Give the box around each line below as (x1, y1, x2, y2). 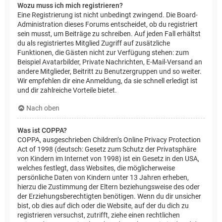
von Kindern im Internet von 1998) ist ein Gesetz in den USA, (17, 155, 199, 163)
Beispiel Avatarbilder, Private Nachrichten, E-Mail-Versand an (17, 58, 202, 66)
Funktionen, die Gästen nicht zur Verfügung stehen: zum (17, 49, 189, 57)
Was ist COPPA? (17, 126, 67, 135)
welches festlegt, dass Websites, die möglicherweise (17, 164, 175, 172)
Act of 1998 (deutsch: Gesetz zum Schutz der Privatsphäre (17, 145, 196, 154)
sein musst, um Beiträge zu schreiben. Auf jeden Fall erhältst (17, 30, 201, 38)
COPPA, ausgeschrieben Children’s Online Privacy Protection (17, 136, 201, 144)
